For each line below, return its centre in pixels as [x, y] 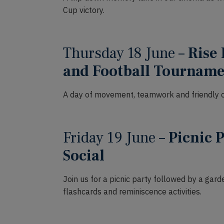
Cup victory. [84, 10]
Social [84, 156]
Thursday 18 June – [125, 53]
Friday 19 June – [116, 138]
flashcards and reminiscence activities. [132, 191]
